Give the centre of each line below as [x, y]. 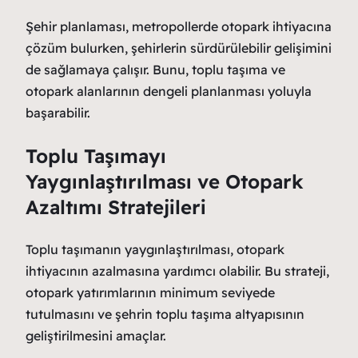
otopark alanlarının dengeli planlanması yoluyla [169, 91]
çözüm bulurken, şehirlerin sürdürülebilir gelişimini [179, 48]
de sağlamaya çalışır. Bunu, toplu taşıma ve [155, 70]
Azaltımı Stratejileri [116, 207]
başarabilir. [58, 113]
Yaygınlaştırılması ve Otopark [165, 182]
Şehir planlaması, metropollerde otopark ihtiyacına [179, 27]
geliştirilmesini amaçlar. [96, 336]
